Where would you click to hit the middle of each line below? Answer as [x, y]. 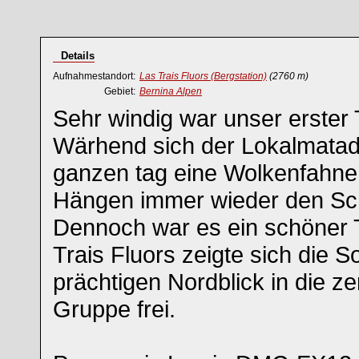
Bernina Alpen [171, 91]
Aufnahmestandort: [94, 76]
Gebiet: [120, 91]
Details [78, 56]
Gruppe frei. [114, 309]
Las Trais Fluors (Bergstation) [203, 76]
